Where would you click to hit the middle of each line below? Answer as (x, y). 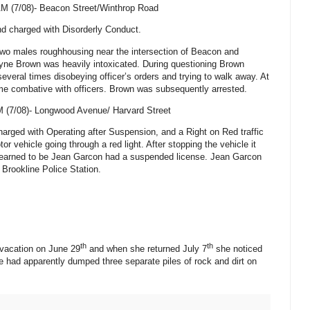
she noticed (238, 248)
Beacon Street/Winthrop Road (99, 8)
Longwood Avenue (71, 110)
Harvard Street (142, 110)
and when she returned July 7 (147, 248)
